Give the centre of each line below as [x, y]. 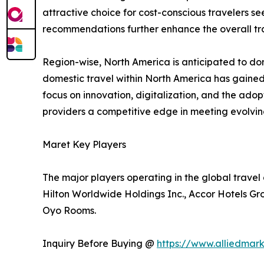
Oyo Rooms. [69, 210]
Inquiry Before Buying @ [100, 243]
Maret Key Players [84, 144]
